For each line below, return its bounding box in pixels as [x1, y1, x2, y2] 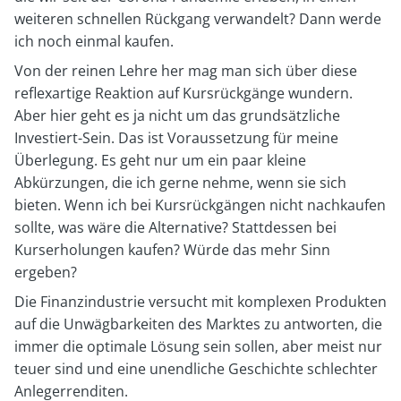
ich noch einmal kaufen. [14, 30, 174, 51]
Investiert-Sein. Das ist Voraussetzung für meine [14, 127, 338, 148]
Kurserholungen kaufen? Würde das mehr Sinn [14, 239, 330, 260]
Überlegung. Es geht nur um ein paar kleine [14, 149, 306, 170]
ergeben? [14, 261, 77, 282]
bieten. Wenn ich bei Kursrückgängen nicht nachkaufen [14, 194, 386, 215]
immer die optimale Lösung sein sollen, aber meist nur [14, 336, 382, 356]
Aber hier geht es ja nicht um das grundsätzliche [14, 105, 340, 125]
